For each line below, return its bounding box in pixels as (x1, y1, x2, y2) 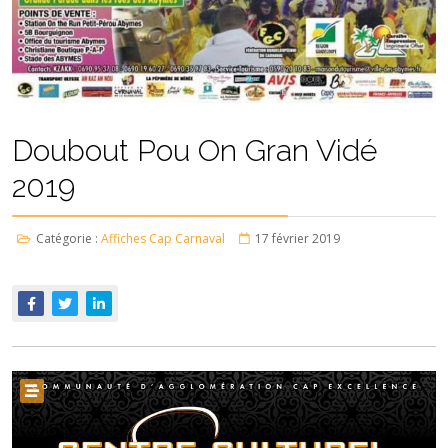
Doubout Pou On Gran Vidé (12, 133, 377, 169)
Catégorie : (33, 230, 101, 248)
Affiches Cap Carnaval (101, 230, 225, 248)
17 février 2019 (255, 230, 340, 248)
